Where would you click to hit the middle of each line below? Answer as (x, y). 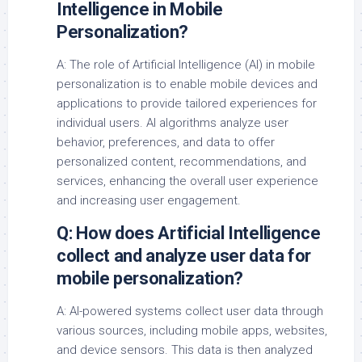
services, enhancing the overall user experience (187, 181)
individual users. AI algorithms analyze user (173, 123)
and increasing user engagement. (149, 201)
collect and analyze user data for (184, 256)
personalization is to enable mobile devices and (187, 84)
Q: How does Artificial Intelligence (189, 234)
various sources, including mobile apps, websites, (192, 331)
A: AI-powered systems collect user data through (190, 311)
